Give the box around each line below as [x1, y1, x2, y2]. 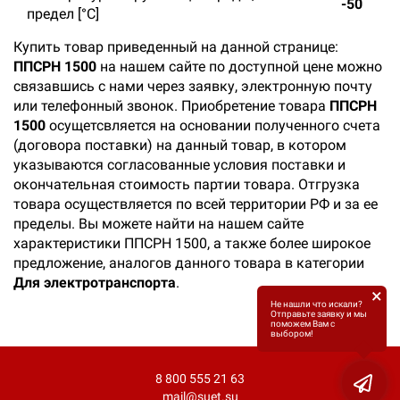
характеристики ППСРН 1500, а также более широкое [13, 235, 371, 252]
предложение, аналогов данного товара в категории [13, 254, 364, 271]
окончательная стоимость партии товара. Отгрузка [13, 176, 360, 193]
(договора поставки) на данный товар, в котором [13, 137, 346, 154]
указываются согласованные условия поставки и [13, 156, 346, 173]
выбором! [271, 329, 313, 338]
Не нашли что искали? [271, 299, 362, 309]
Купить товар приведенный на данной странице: [13, 38, 338, 55]
